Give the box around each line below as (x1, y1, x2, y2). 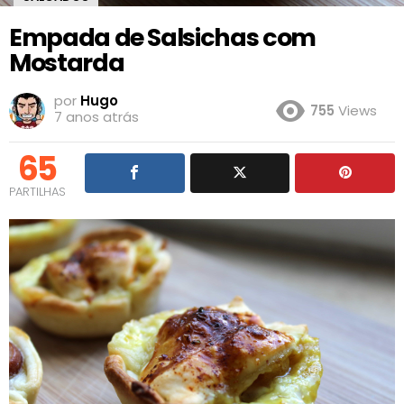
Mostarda (9, 46, 124, 79)
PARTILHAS (9, 182, 66, 200)
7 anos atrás (54, 106, 139, 126)
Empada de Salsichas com (9, 21, 316, 54)
